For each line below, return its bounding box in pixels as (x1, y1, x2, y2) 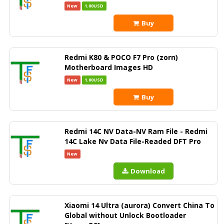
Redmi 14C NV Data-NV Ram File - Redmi (64, 126, 207, 136)
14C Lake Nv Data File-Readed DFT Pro (64, 136, 201, 146)
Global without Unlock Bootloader (64, 210, 186, 220)
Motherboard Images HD (64, 62, 153, 72)
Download (130, 166, 165, 175)
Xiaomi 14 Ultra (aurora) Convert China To (64, 200, 214, 210)
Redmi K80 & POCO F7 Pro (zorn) (64, 52, 178, 62)
